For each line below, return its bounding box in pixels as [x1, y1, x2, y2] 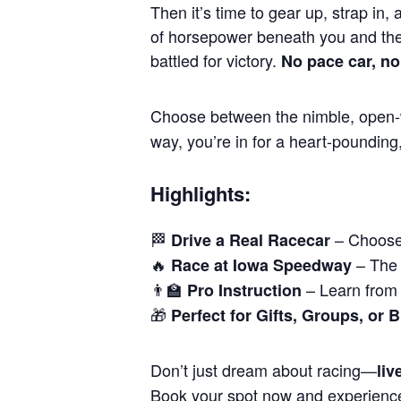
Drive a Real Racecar [171, 227, 330, 252]
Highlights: [150, 179, 251, 208]
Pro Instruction [187, 277, 302, 302]
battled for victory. [150, 48, 281, 72]
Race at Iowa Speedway [171, 252, 352, 277]
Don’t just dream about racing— [150, 357, 377, 381]
